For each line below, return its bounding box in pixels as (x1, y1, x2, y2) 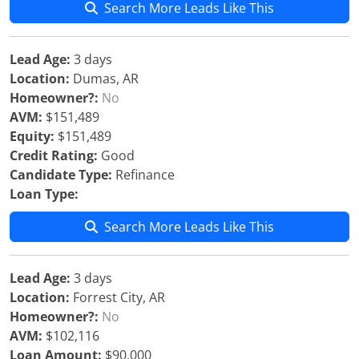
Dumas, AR (70, 70, 139, 87)
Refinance (112, 166, 175, 184)
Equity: (10, 127, 54, 145)
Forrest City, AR (70, 288, 165, 306)
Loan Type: (10, 185, 79, 203)
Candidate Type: (10, 166, 112, 184)
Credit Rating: (10, 147, 98, 164)
